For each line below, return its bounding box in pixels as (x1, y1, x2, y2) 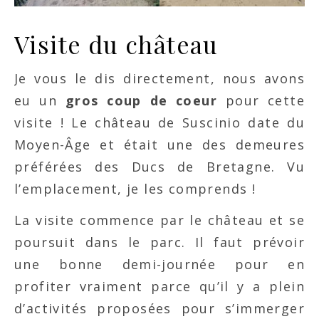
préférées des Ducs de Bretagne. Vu (14, 158, 305, 175)
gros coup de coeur (65, 92, 218, 109)
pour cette (217, 92, 305, 109)
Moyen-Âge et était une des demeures (14, 136, 305, 153)
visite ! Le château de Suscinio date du (14, 114, 305, 131)
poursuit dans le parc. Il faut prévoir (14, 234, 305, 251)
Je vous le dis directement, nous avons (14, 70, 305, 87)
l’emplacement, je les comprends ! (14, 180, 256, 197)
